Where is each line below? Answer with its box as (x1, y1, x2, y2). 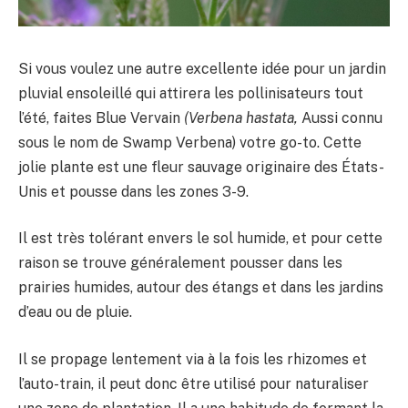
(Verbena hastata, (184, 108, 298, 127)
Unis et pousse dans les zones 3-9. (18, 182, 249, 200)
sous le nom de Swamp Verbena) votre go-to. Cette (18, 133, 362, 151)
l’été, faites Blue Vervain (18, 108, 184, 127)
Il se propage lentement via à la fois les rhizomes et (18, 351, 367, 369)
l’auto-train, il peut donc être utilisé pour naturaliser (18, 375, 369, 393)
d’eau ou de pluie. (18, 303, 132, 321)
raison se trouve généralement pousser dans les (18, 254, 342, 272)
